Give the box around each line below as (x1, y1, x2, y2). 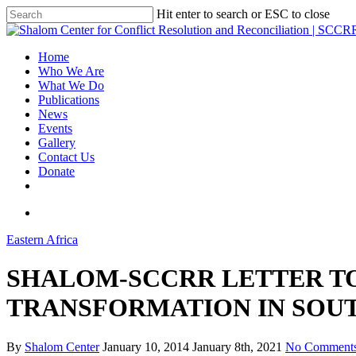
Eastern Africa (6, 233, 78, 246)
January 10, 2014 (103, 339, 189, 354)
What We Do (38, 79, 104, 92)
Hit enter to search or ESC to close (157, 7, 330, 21)
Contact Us (38, 150, 95, 164)
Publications (38, 93, 99, 106)
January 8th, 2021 (192, 339, 282, 354)
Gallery (38, 136, 75, 149)
